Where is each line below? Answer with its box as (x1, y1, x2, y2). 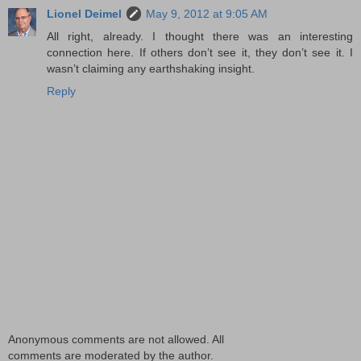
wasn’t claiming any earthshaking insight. (47, 62, 255, 76)
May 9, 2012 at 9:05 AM (146, 7, 268, 21)
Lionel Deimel (47, 7, 122, 21)
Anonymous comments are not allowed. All (8, 332, 224, 346)
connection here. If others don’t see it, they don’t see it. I (47, 46, 353, 60)
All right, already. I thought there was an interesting (47, 30, 353, 44)
